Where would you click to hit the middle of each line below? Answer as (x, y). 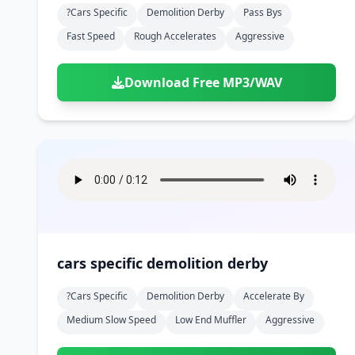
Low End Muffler (211, 320)
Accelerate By (274, 296)
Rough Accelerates (175, 36)
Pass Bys (263, 12)
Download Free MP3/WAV (203, 82)
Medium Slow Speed (111, 320)
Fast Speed (91, 36)
